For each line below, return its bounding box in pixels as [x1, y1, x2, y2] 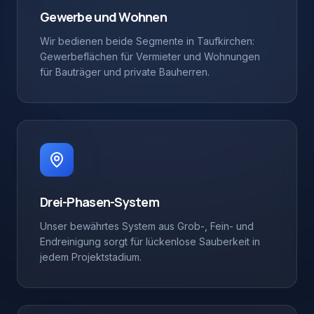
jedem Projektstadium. [40, 251, 142, 263]
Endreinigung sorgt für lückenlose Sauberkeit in [40, 235, 260, 247]
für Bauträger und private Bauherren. [40, 66, 210, 78]
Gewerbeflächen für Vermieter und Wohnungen [40, 50, 260, 62]
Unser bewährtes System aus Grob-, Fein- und [40, 220, 254, 232]
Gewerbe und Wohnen [40, 8, 168, 25]
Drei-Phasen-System [40, 193, 160, 210]
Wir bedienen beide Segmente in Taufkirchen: [40, 35, 254, 47]
